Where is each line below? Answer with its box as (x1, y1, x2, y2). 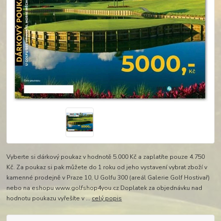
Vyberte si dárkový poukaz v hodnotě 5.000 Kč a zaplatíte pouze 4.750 (6, 153, 205, 161)
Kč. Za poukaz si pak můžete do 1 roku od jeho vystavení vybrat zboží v (6, 163, 208, 172)
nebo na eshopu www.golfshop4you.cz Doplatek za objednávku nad (6, 184, 203, 192)
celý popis (92, 194, 122, 203)
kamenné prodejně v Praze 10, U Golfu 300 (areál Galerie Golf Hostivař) (6, 174, 210, 182)
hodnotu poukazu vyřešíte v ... (6, 194, 92, 203)
